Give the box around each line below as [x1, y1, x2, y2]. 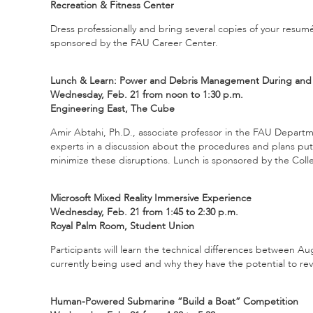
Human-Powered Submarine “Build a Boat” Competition [50, 294, 298, 308]
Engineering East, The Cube [50, 101, 175, 115]
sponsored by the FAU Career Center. [50, 36, 218, 50]
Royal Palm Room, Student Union [50, 219, 194, 233]
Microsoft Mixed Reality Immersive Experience [50, 191, 252, 205]
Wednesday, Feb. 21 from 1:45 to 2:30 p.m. [50, 205, 238, 219]
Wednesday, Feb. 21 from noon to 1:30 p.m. [50, 87, 243, 101]
